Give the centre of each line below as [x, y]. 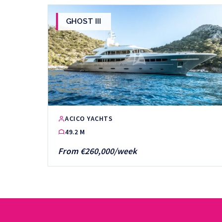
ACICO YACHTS [89, 119]
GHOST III [83, 22]
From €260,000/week [97, 151]
